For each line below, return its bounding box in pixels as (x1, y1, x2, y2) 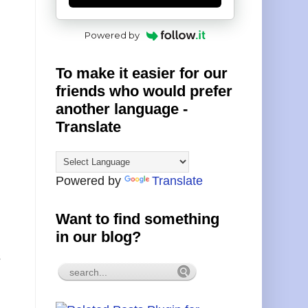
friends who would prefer (56, 82, 232, 100)
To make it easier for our (56, 64, 228, 82)
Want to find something (56, 210, 219, 228)
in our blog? (56, 228, 141, 245)
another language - (56, 100, 188, 118)
